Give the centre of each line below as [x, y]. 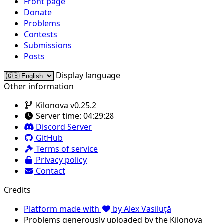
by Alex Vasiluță [141, 208]
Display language [88, 75]
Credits [17, 189]
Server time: [58, 116]
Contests [41, 34]
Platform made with [62, 208]
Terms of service [66, 149]
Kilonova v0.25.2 [65, 105]
